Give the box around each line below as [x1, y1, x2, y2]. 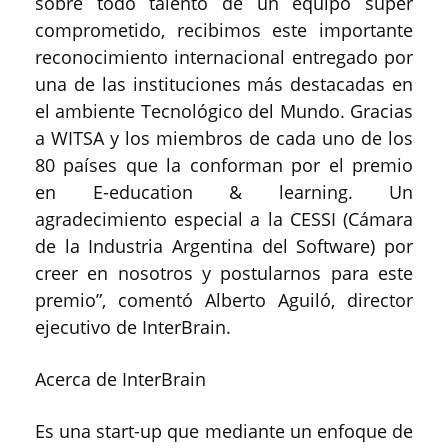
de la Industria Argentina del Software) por [35, 234, 413, 259]
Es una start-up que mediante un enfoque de [35, 419, 413, 444]
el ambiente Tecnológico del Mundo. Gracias [35, 99, 413, 124]
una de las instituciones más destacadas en [35, 72, 413, 97]
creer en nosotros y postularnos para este [35, 261, 413, 286]
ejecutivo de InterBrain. [35, 315, 231, 340]
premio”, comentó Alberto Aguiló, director [35, 288, 413, 313]
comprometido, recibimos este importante [35, 18, 413, 43]
